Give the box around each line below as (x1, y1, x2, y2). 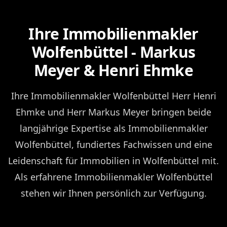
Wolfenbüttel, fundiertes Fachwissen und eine (15, 138, 212, 150)
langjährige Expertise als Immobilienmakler (19, 122, 208, 134)
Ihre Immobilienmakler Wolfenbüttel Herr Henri (11, 89, 216, 102)
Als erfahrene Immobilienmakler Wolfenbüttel (14, 170, 213, 183)
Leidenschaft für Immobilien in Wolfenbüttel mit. (8, 154, 219, 167)
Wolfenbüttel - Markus (31, 41, 196, 62)
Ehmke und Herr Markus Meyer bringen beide (16, 105, 211, 118)
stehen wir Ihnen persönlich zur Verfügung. (20, 186, 207, 199)
